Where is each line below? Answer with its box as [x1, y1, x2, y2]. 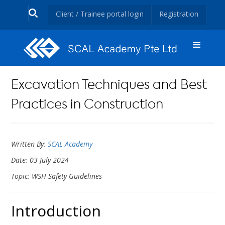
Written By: [11, 139, 48, 149]
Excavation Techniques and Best [11, 79, 207, 92]
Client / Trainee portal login [55, 9, 144, 19]
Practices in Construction [11, 99, 164, 112]
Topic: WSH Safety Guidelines [11, 171, 102, 181]
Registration [159, 9, 198, 19]
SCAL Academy [48, 139, 93, 149]
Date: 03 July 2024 [11, 155, 69, 165]
